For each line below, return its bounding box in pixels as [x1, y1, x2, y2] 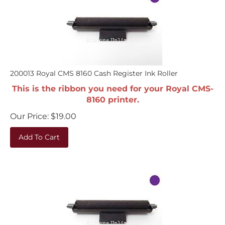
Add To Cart [19, 128, 60, 137]
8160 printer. [86, 90, 139, 99]
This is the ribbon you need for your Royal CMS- [12, 79, 213, 88]
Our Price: [10, 106, 49, 116]
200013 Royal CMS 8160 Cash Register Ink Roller [10, 64, 178, 73]
